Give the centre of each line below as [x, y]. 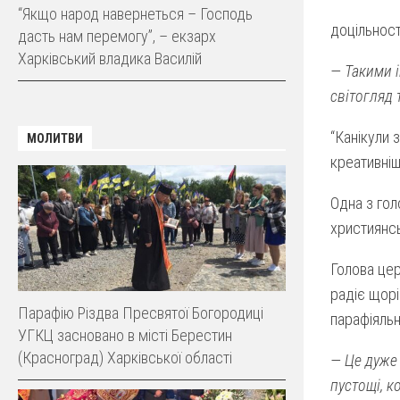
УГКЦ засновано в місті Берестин [125, 335]
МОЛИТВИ [55, 138]
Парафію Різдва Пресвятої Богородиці [141, 312]
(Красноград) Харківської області [125, 357]
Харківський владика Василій [110, 58]
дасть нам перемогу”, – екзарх [117, 36]
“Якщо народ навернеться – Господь [135, 13]
